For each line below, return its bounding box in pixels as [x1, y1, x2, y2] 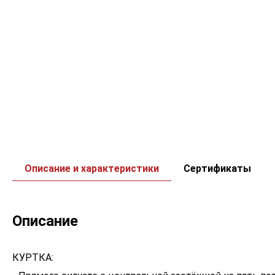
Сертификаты [184, 163, 251, 174]
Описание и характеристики [25, 163, 159, 174]
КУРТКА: [12, 252, 53, 263]
